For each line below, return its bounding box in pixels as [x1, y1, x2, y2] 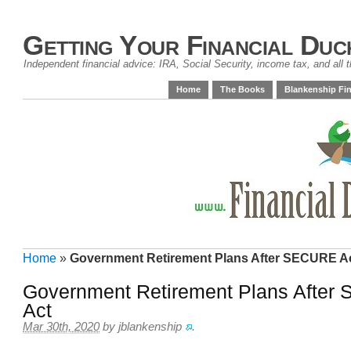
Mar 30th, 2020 [23, 320, 100, 333]
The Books [219, 85, 265, 94]
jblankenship [118, 320, 182, 333]
